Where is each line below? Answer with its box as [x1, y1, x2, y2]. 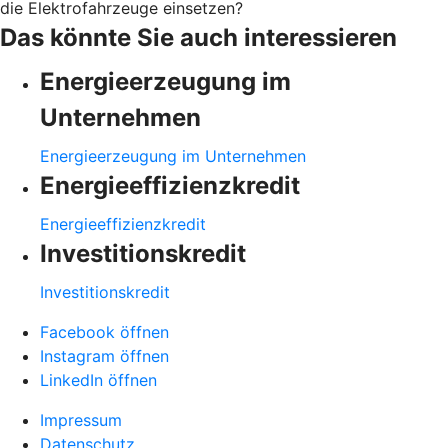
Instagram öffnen [40, 345, 169, 366]
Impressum [40, 409, 122, 430]
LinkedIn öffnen [40, 369, 157, 390]
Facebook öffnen [40, 321, 169, 342]
